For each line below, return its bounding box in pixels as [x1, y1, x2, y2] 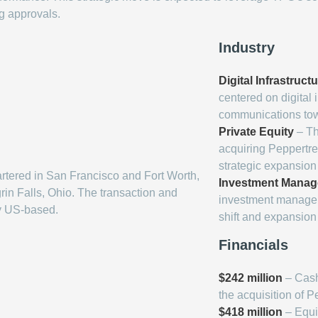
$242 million [219, 272, 283, 284]
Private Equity [219, 126, 294, 138]
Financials [219, 237, 288, 253]
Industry [219, 40, 275, 55]
